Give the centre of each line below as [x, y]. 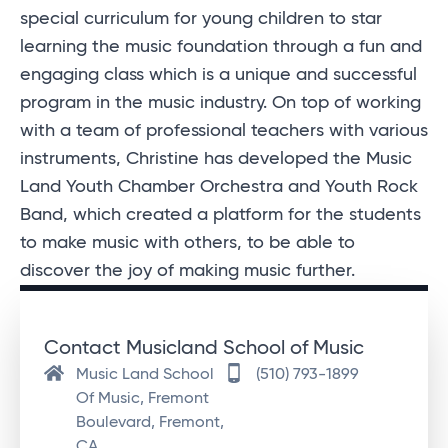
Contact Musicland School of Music [204, 349]
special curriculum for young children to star [201, 19]
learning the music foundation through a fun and [221, 47]
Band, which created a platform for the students [220, 215]
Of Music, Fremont [142, 399]
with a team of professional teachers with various [224, 131]
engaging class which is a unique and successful [218, 75]
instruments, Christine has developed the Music [216, 159]
